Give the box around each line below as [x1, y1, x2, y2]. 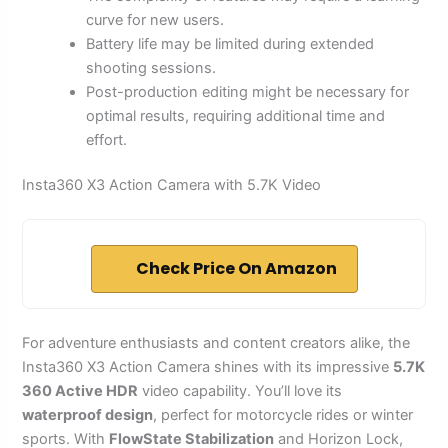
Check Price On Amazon [135, 257, 337, 281]
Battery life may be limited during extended [86, 34, 375, 53]
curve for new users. [86, 10, 225, 29]
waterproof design [22, 406, 154, 425]
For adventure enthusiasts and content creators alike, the [22, 334, 411, 353]
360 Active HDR [22, 382, 139, 401]
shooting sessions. [86, 58, 217, 77]
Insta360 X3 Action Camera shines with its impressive [22, 358, 394, 377]
